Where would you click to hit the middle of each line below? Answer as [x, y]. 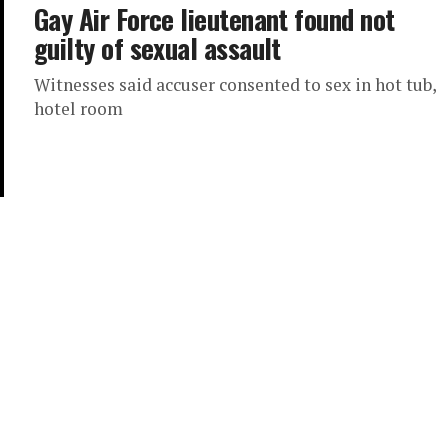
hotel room [78, 108]
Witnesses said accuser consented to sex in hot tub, [235, 84]
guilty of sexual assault [157, 48]
